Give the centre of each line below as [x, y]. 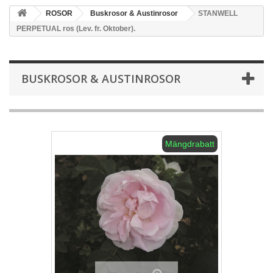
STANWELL [218, 13]
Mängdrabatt [190, 144]
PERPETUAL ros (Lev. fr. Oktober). [76, 29]
